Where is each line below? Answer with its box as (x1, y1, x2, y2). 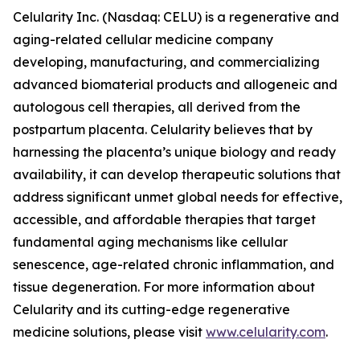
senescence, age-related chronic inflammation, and (13, 256, 334, 272)
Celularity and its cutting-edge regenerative (13, 301, 290, 317)
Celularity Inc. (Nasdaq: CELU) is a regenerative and (13, 9, 339, 25)
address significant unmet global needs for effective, (13, 189, 342, 205)
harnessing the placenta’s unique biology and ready (13, 144, 336, 160)
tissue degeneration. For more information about (13, 279, 315, 295)
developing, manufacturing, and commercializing (13, 54, 320, 70)
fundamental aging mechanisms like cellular (13, 234, 288, 250)
